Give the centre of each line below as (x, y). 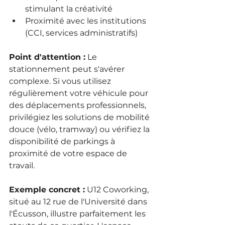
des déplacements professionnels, (79, 105)
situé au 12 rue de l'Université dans (79, 201)
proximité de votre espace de (69, 153)
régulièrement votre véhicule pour (80, 93)
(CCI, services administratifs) (81, 33)
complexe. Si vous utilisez (61, 81)
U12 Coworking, (118, 189)
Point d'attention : (47, 57)
